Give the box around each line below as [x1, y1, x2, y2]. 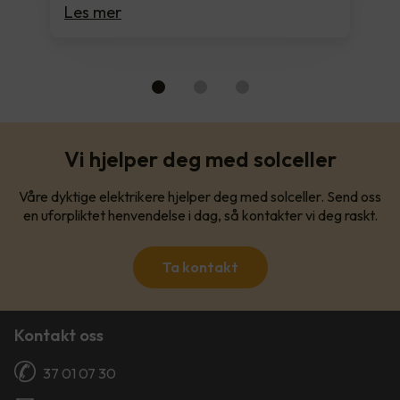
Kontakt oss [14, 324, 104, 346]
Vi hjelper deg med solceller [63, 145, 337, 172]
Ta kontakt [162, 257, 238, 276]
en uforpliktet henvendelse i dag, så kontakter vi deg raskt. [22, 205, 378, 224]
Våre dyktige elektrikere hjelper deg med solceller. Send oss [19, 187, 381, 205]
